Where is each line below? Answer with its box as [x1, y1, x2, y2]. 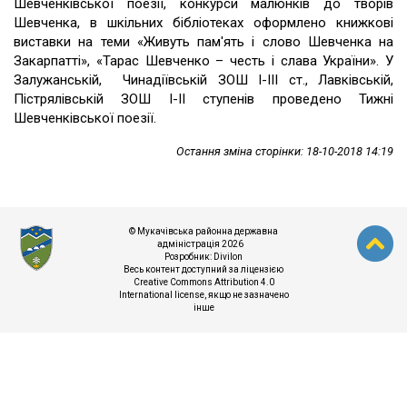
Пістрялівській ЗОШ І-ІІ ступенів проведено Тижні [14, 91, 393, 108]
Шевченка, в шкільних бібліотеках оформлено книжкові [14, 15, 393, 32]
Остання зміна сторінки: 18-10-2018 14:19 [176, 144, 393, 159]
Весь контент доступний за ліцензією [124, 264, 283, 275]
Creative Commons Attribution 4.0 [133, 277, 274, 288]
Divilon [213, 252, 243, 263]
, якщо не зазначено [203, 290, 289, 301]
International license [118, 290, 204, 301]
